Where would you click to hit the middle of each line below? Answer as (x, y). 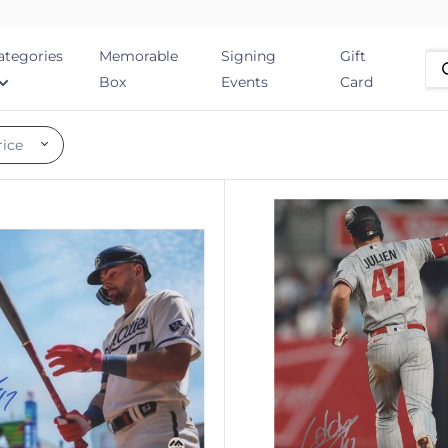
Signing (249, 56)
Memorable (139, 56)
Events (245, 82)
